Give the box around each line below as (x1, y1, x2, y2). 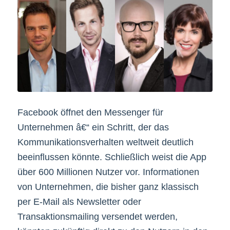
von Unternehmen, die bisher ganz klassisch (17, 181, 199, 192)
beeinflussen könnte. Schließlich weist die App (17, 151, 206, 162)
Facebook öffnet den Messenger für (17, 107, 163, 118)
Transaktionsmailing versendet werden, (17, 211, 178, 222)
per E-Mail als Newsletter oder (17, 196, 141, 207)
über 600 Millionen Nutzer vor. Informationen (17, 166, 199, 177)
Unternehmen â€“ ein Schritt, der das (17, 122, 169, 132)
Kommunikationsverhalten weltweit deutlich (17, 137, 194, 147)
